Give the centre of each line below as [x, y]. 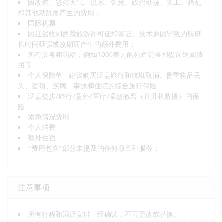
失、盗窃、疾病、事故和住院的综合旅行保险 [87, 85]
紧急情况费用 [49, 116]
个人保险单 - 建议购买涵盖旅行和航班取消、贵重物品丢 [114, 75]
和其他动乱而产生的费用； [59, 12]
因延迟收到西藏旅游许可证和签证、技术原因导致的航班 [114, 33]
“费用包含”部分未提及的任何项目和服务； [94, 148]
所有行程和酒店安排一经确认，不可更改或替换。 [104, 214]
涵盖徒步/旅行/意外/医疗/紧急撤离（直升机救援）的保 [113, 96]
